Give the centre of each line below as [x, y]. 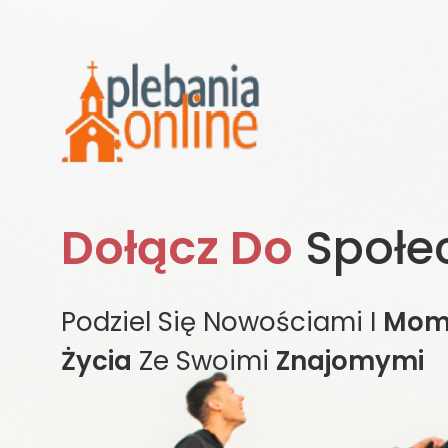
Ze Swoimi [204, 361]
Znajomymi [350, 361]
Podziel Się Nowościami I [222, 322]
